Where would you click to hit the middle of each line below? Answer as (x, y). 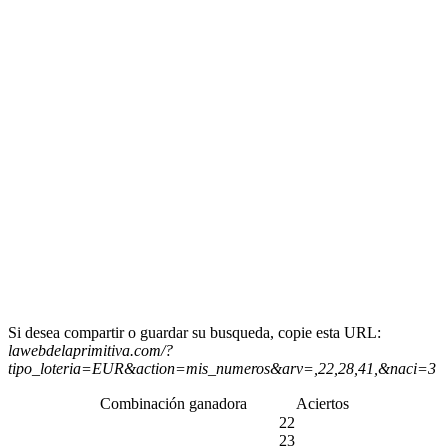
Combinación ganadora (173, 403)
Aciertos (322, 403)
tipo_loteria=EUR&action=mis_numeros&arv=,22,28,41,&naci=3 (222, 368)
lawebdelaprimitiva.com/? (90, 350)
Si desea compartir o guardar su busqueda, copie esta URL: (194, 332)
